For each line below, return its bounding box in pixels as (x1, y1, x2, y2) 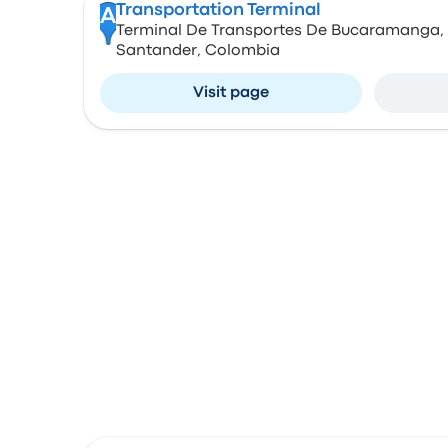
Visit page (193, 86, 269, 100)
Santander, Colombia (115, 44, 280, 58)
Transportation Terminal (115, 3, 321, 18)
